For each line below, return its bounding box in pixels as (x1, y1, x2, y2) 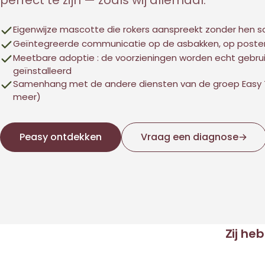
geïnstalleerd (13, 64, 72, 77)
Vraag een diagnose (141, 130, 238, 144)
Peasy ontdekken (20, 130, 102, 144)
